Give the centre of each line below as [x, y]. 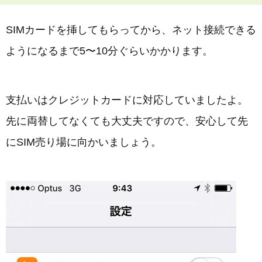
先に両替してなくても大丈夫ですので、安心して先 [127, 121]
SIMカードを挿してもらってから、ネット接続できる [131, 30]
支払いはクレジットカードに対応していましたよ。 [127, 100]
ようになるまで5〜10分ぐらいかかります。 [109, 51]
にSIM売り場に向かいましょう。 [84, 142]
